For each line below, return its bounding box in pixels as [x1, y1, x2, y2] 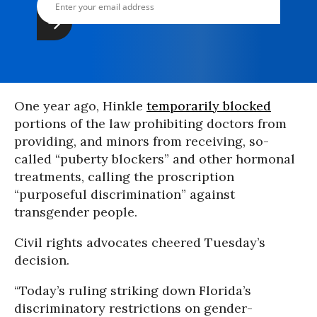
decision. [14, 252, 69, 269]
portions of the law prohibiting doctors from [14, 115, 287, 132]
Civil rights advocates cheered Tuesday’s [14, 234, 265, 251]
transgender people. [14, 204, 137, 221]
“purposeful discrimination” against [14, 186, 235, 203]
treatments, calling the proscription [14, 168, 234, 185]
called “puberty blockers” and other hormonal [14, 151, 295, 168]
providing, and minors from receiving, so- [14, 133, 269, 150]
